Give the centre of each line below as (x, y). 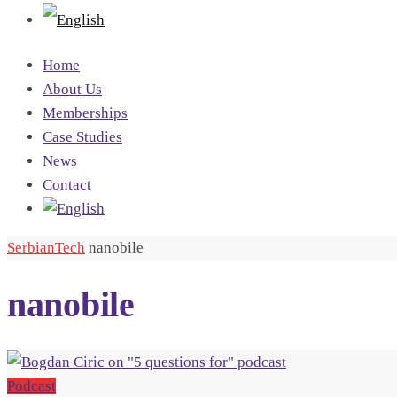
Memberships (85, 113)
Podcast (31, 385)
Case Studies (82, 137)
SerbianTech (46, 248)
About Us (72, 89)
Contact (67, 185)
